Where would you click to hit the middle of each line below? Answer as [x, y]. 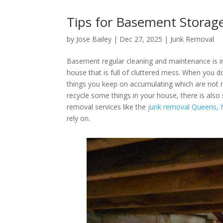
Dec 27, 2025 [141, 39]
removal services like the [108, 107]
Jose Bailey [94, 39]
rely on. [79, 118]
